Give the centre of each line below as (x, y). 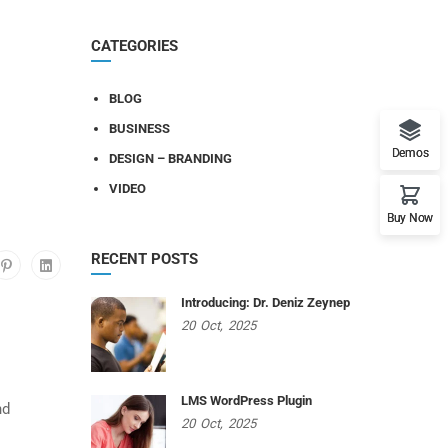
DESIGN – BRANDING (170, 158)
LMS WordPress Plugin (246, 400)
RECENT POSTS (144, 259)
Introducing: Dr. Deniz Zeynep (265, 302)
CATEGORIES (134, 46)
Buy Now (410, 217)
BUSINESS (139, 128)
